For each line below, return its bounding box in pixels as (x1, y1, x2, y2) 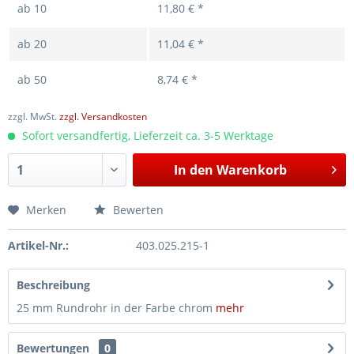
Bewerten (110, 202, 164, 217)
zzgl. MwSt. (8, 110, 59, 123)
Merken (26, 202, 66, 217)
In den (173, 161, 213, 179)
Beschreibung (17, 277, 90, 292)
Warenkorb (216, 161, 287, 179)
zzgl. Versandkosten (59, 110, 147, 123)
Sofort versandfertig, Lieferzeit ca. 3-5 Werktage (19, 128, 273, 143)
